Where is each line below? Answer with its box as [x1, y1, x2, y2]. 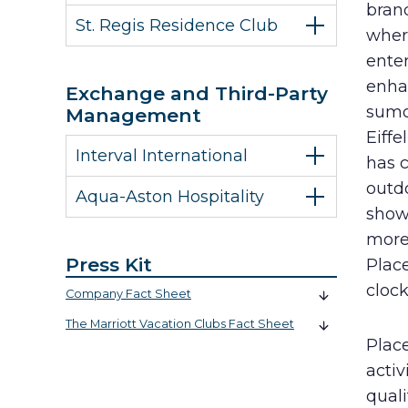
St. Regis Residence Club [76, 15, 278, 36]
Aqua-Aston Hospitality [76, 187, 264, 207]
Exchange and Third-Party [66, 82, 328, 105]
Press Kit [66, 253, 152, 276]
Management [66, 104, 201, 127]
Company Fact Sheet [66, 287, 191, 301]
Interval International [76, 146, 248, 166]
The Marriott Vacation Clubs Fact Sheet [66, 317, 294, 331]
